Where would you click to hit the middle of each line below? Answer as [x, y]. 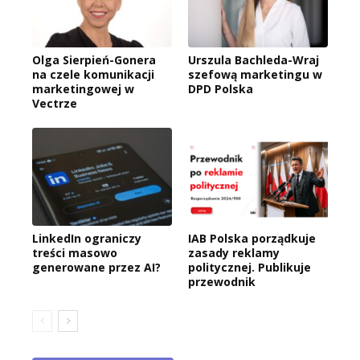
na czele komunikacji [93, 75]
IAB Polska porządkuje [252, 239]
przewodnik [222, 282]
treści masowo [75, 253]
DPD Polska [221, 89]
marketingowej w [83, 89]
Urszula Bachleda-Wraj [254, 60]
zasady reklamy [234, 253]
